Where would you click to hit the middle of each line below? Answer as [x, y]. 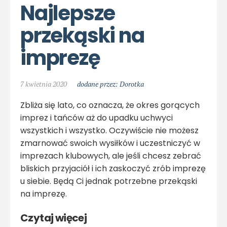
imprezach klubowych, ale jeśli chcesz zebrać [111, 156]
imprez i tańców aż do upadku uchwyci [97, 118]
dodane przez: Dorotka [110, 84]
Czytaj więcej [54, 218]
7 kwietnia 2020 [44, 84]
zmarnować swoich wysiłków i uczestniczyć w [110, 143]
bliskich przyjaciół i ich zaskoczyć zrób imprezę [113, 168]
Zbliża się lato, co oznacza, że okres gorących [110, 105]
